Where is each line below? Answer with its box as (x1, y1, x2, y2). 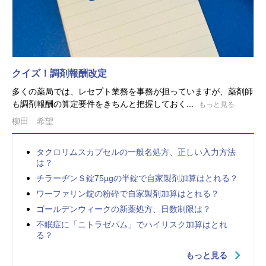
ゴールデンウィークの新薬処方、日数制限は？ (36, 204, 211, 214)
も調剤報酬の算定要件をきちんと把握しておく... (12, 99, 196, 109)
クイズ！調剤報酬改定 (12, 68, 107, 79)
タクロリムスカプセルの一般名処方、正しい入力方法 (36, 147, 236, 157)
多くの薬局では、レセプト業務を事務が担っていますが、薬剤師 (12, 87, 253, 97)
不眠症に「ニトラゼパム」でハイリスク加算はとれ (36, 220, 227, 230)
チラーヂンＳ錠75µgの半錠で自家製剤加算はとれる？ (36, 173, 238, 183)
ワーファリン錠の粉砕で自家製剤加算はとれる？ (36, 189, 219, 199)
